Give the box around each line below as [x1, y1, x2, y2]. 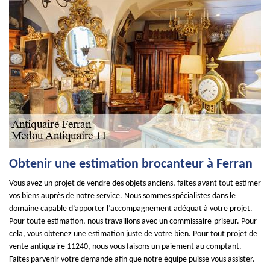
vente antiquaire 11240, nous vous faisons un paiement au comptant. [9, 242, 242, 251]
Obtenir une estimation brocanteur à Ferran [9, 157, 253, 171]
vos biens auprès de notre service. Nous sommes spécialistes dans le [9, 192, 236, 201]
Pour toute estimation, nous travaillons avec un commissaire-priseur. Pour [9, 217, 257, 226]
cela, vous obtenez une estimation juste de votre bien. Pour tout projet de [9, 230, 257, 239]
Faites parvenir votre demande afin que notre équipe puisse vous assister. [9, 255, 255, 264]
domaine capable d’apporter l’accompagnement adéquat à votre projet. [9, 204, 253, 213]
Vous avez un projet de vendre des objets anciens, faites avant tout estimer [9, 179, 261, 188]
